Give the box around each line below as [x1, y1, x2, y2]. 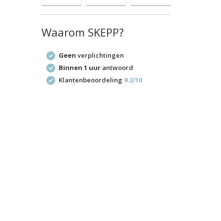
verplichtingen [75, 51, 124, 60]
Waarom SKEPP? [41, 25, 124, 39]
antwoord [100, 63, 133, 72]
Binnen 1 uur [58, 63, 101, 72]
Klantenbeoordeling [58, 75, 124, 84]
